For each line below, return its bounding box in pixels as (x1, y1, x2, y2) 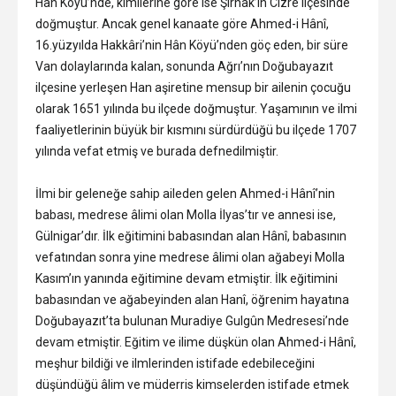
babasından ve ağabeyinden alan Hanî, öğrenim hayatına (35, 293, 349, 308)
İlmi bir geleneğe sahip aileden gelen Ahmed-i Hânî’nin (35, 187, 335, 202)
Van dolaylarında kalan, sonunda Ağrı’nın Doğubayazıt (35, 59, 333, 74)
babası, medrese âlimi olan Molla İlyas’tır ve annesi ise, (35, 208, 336, 223)
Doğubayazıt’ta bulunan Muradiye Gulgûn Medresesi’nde (35, 314, 349, 329)
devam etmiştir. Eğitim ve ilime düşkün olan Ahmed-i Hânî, (35, 335, 356, 350)
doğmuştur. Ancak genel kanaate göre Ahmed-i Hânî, (35, 17, 329, 32)
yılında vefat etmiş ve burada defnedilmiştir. (35, 144, 278, 159)
